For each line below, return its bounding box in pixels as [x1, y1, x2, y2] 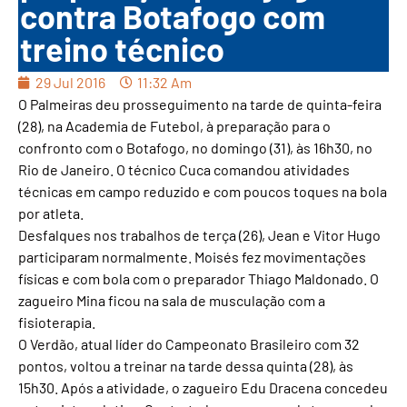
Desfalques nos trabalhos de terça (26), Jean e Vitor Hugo [18, 226, 381, 244]
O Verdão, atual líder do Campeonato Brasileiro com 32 [18, 335, 360, 353]
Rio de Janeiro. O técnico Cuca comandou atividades [18, 161, 350, 179]
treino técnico [20, 29, 224, 69]
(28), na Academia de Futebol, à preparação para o [18, 117, 331, 135]
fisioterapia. [18, 313, 95, 332]
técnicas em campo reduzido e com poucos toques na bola [18, 183, 387, 201]
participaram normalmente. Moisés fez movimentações [18, 248, 366, 266]
